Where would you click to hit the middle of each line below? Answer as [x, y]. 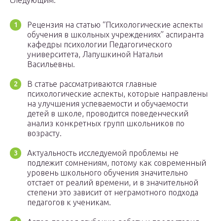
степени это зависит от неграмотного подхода [113, 193]
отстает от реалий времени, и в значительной [113, 183]
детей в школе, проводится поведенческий [108, 114]
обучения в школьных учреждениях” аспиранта [115, 35]
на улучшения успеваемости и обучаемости [108, 104]
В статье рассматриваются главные [92, 84]
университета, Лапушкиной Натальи [95, 55]
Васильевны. [51, 64]
